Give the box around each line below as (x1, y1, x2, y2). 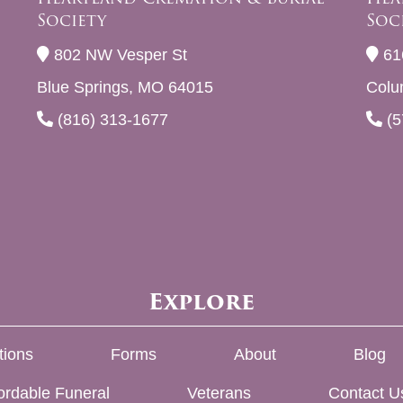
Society (36, 6, 106, 33)
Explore (148, 284, 255, 318)
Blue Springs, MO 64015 (36, 77, 213, 96)
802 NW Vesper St (49, 45, 187, 64)
